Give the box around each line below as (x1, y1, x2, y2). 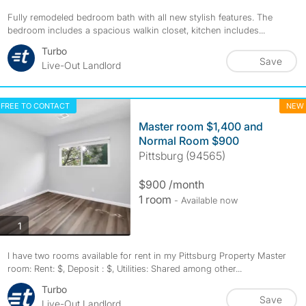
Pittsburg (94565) (138, 149, 225, 163)
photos (20, 219, 51, 231)
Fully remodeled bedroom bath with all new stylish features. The (7, 12, 273, 23)
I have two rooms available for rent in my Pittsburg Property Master (7, 250, 286, 261)
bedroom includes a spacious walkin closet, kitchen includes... (7, 25, 265, 36)
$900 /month (138, 178, 204, 191)
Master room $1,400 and (138, 120, 263, 133)
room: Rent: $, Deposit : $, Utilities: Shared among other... (7, 263, 242, 274)
